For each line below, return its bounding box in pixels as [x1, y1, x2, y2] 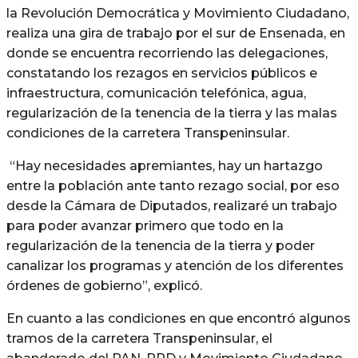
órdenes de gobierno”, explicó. [6, 277, 202, 293]
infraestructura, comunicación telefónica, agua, [6, 85, 306, 101]
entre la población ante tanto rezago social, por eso [6, 177, 340, 193]
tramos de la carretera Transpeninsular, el [6, 330, 272, 346]
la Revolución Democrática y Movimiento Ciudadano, [6, 5, 349, 21]
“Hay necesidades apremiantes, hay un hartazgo [10, 157, 323, 173]
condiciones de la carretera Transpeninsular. [6, 125, 289, 141]
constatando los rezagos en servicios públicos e [6, 65, 317, 81]
